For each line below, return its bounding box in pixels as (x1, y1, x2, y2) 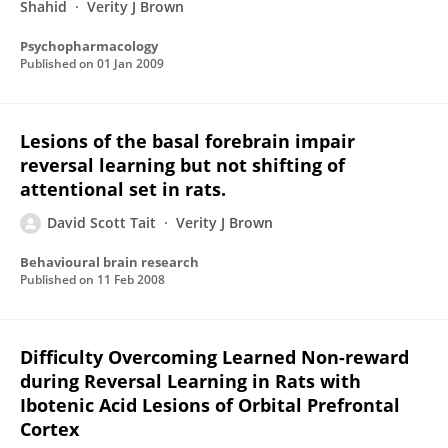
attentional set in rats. (20, 177, 226, 201)
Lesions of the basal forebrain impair (20, 129, 355, 153)
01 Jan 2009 (97, 55, 164, 72)
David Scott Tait (47, 213, 156, 232)
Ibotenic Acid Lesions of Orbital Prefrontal (20, 393, 400, 417)
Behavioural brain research (20, 253, 199, 271)
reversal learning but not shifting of (20, 153, 345, 177)
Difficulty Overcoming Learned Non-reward (20, 345, 409, 369)
